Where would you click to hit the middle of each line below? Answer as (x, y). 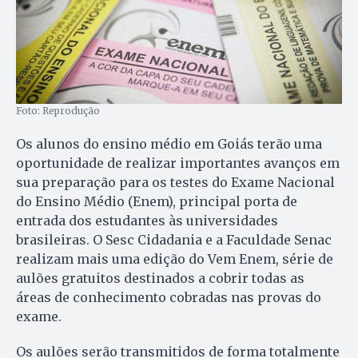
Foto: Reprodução (58, 111)
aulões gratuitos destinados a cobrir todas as (160, 278)
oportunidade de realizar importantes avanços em (178, 163)
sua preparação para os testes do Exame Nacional (175, 183)
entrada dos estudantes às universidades (147, 221)
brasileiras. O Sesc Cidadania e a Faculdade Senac (174, 240)
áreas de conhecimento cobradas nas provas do (169, 298)
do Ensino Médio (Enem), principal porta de (157, 202)
